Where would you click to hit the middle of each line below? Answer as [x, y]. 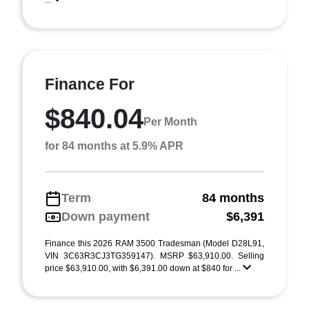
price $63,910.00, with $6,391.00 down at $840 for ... [144, 268]
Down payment [106, 217]
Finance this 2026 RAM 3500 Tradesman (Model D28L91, [154, 243]
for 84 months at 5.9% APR [114, 146]
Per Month [170, 121]
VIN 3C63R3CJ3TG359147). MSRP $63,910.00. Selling [154, 256]
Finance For [90, 84]
